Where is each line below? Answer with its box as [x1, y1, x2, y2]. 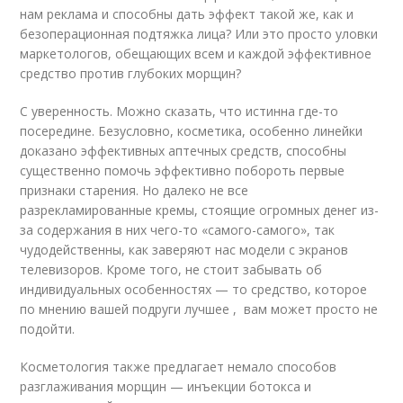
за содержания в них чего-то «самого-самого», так [20, 220, 336, 238]
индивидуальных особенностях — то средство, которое [20, 280, 368, 298]
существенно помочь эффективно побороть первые [20, 161, 345, 179]
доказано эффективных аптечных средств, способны [20, 141, 347, 159]
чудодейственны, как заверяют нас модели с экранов [20, 240, 349, 258]
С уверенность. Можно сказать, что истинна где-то [20, 102, 339, 120]
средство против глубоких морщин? [20, 64, 242, 82]
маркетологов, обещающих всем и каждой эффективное [20, 44, 372, 62]
